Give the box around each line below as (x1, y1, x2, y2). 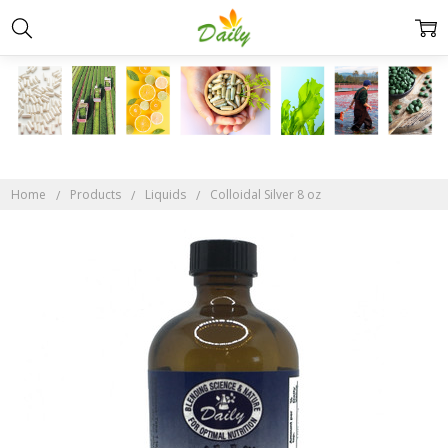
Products (70, 186, 122, 204)
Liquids (145, 186, 187, 204)
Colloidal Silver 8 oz (210, 186, 322, 204)
